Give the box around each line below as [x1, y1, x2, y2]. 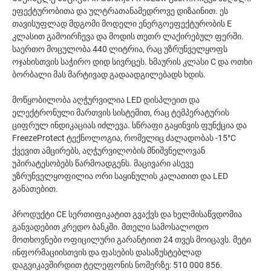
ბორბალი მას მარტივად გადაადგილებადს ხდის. [12, 70, 206, 79]
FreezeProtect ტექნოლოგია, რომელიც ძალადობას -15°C [12, 133, 236, 143]
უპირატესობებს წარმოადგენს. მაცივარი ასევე [12, 158, 194, 168]
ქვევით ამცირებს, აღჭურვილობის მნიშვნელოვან [12, 146, 205, 155]
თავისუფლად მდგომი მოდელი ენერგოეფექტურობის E [12, 19, 232, 28]
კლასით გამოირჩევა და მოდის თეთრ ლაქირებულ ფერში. [12, 31, 244, 41]
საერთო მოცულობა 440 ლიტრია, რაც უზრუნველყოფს [12, 44, 227, 54]
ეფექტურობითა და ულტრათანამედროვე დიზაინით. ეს [12, 6, 228, 16]
